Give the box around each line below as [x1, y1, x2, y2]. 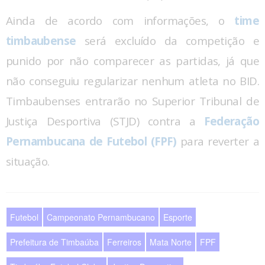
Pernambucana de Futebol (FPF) [6, 133, 177, 149]
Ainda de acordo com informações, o [6, 12, 235, 28]
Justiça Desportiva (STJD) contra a [6, 113, 205, 129]
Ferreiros [107, 235, 141, 248]
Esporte [163, 211, 192, 223]
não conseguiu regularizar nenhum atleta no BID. [6, 73, 259, 89]
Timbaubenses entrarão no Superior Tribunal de [6, 93, 259, 109]
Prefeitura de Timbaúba [10, 235, 99, 248]
